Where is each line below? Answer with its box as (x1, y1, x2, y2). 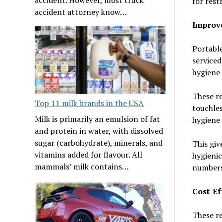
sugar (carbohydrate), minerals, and (35, 137, 163, 148)
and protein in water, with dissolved (35, 125, 164, 136)
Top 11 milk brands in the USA (35, 97, 144, 109)
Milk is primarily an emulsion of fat (35, 113, 161, 124)
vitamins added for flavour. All (35, 149, 143, 160)
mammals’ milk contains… (35, 161, 129, 172)
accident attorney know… (35, 6, 127, 17)
